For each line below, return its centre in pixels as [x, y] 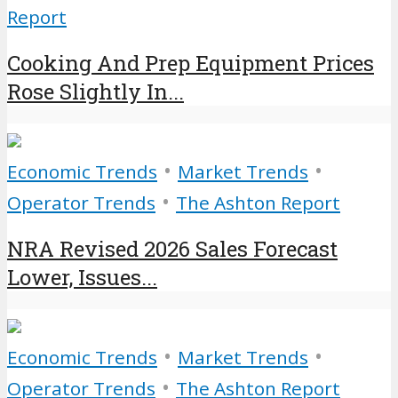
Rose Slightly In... [96, 92]
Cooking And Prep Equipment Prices [191, 64]
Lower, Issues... [82, 277]
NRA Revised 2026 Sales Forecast [172, 248]
